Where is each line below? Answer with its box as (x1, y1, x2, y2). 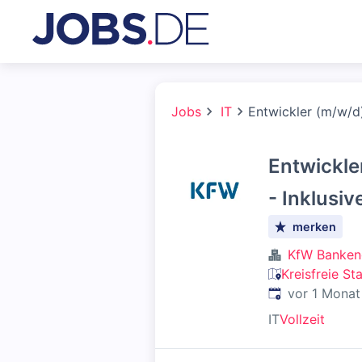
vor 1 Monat (288, 285, 360, 301)
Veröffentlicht (267, 284, 351, 301)
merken (293, 220, 337, 234)
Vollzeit (280, 311, 325, 327)
